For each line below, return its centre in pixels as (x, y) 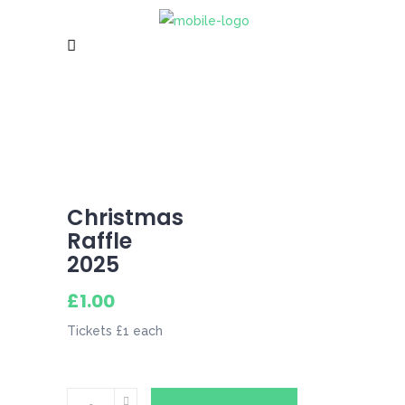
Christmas (125, 217)
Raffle (99, 240)
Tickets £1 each (115, 330)
